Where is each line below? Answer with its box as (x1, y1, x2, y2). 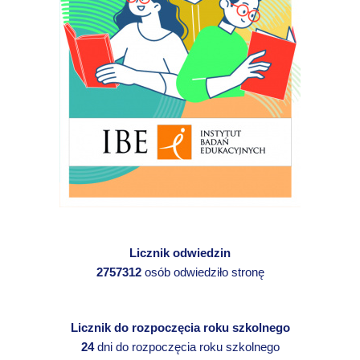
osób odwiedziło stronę (141, 265, 264, 280)
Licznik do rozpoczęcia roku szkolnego (70, 321, 290, 335)
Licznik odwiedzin (129, 246, 231, 260)
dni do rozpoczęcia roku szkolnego (93, 340, 280, 354)
